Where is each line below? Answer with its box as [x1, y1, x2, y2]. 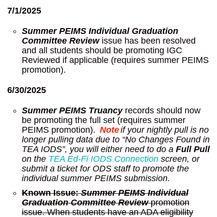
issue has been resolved [99, 36, 196, 46]
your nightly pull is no [125, 125, 209, 135]
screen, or [158, 154, 200, 164]
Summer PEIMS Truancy [22, 106, 123, 116]
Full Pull [176, 144, 210, 155]
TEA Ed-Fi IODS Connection [48, 154, 158, 164]
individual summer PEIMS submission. [22, 173, 170, 184]
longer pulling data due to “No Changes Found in [22, 135, 210, 145]
